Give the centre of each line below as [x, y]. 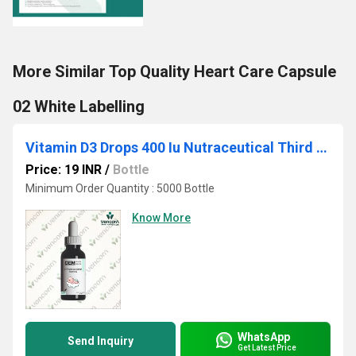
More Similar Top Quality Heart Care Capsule [174, 72]
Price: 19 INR [64, 170]
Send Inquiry [101, 341]
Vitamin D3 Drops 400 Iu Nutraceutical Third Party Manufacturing [322, 147]
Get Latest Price [267, 347]
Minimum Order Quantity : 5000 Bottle [120, 188]
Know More [161, 218]
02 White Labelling [79, 106]
